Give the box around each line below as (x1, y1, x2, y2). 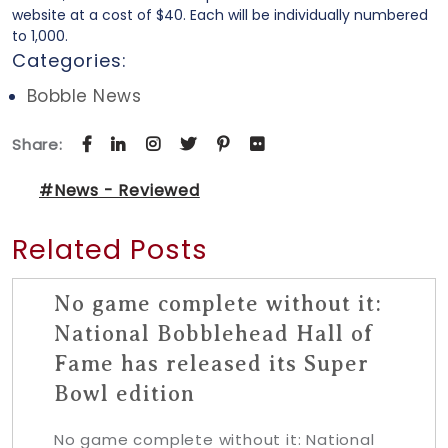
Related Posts (12, 231, 208, 268)
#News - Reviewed (39, 179, 200, 202)
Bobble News (27, 84, 142, 108)
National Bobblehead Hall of (54, 321, 373, 346)
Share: (12, 134, 68, 155)
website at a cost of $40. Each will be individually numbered (12, 5, 428, 25)
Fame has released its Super (54, 351, 369, 376)
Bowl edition (54, 381, 195, 406)
